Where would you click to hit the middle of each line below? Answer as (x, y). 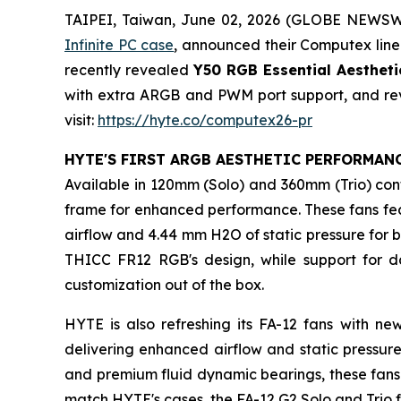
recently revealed (129, 70)
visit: (81, 120)
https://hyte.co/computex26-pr (205, 120)
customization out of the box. (164, 285)
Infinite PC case (119, 45)
